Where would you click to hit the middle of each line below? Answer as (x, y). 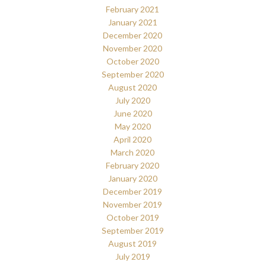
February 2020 (132, 166)
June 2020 (132, 114)
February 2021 (132, 9)
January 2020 (132, 179)
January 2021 (132, 22)
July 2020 (132, 101)
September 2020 (132, 75)
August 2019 (132, 244)
